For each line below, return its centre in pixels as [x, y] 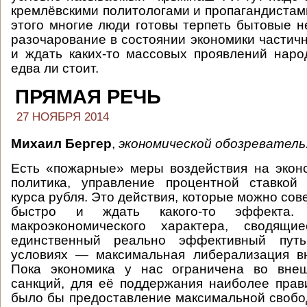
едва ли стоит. [55, 68]
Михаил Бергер [61, 144]
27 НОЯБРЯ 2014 [63, 117]
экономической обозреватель [212, 144]
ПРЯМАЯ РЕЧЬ [88, 97]
